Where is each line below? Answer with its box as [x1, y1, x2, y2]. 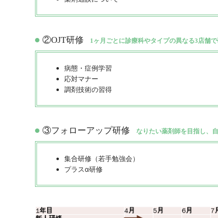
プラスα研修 [64, 164, 103, 173]
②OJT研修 [42, 35, 84, 45]
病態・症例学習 [64, 64, 112, 73]
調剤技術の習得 [64, 85, 112, 94]
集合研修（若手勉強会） [64, 154, 139, 163]
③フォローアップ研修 [42, 125, 130, 135]
